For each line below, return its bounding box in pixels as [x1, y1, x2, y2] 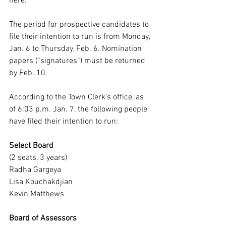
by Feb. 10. [9, 68, 47, 78]
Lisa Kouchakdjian [9, 177, 73, 187]
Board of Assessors [9, 213, 77, 223]
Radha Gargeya [9, 165, 61, 175]
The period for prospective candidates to [9, 20, 151, 30]
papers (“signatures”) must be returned [9, 56, 147, 66]
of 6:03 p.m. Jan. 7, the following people [9, 104, 149, 115]
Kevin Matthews [9, 189, 64, 199]
